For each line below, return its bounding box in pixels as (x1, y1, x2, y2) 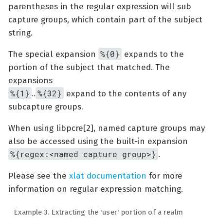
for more (146, 170, 182, 181)
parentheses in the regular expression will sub (8, 1, 191, 12)
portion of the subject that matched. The (8, 62, 170, 73)
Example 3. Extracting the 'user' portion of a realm (14, 208, 183, 217)
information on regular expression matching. (8, 183, 183, 194)
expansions (8, 75, 53, 86)
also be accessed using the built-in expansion (8, 136, 188, 146)
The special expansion (8, 49, 98, 59)
